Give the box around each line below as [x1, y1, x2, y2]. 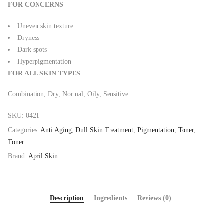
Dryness [17, 34, 39, 41]
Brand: [8, 152, 28, 160]
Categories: [8, 126, 40, 134]
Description [50, 194, 84, 202]
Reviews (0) [137, 194, 171, 202]
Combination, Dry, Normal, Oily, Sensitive [8, 90, 128, 98]
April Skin [28, 152, 58, 160]
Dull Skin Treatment [75, 126, 133, 134]
